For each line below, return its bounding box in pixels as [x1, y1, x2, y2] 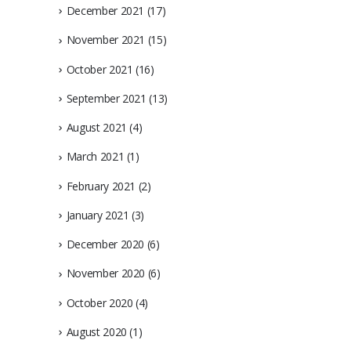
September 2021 [66, 90, 147, 106]
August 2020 [66, 324, 127, 339]
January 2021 [66, 207, 129, 223]
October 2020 [66, 295, 133, 310]
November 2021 [66, 32, 146, 48]
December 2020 [66, 237, 145, 252]
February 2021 [66, 178, 136, 194]
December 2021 [66, 3, 145, 19]
